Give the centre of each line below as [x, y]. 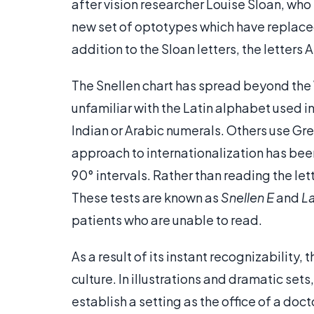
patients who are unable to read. [167, 220]
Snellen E [247, 198]
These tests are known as [146, 198]
